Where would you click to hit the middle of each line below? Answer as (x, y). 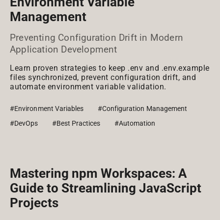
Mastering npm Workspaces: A (98, 173)
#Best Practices (76, 123)
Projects (34, 203)
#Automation (135, 123)
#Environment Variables (47, 109)
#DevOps (24, 123)
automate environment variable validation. (88, 87)
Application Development (64, 49)
